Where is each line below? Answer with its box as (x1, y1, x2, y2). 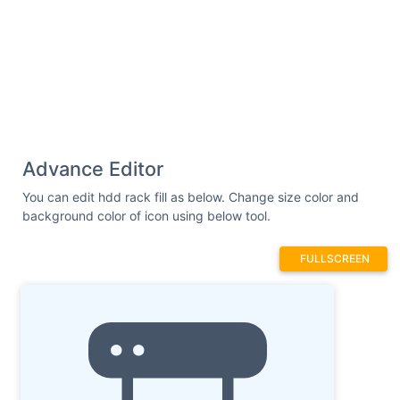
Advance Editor (22, 156, 163, 180)
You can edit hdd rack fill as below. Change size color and (22, 188, 359, 204)
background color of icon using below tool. (22, 207, 271, 223)
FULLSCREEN (300, 251, 370, 265)
